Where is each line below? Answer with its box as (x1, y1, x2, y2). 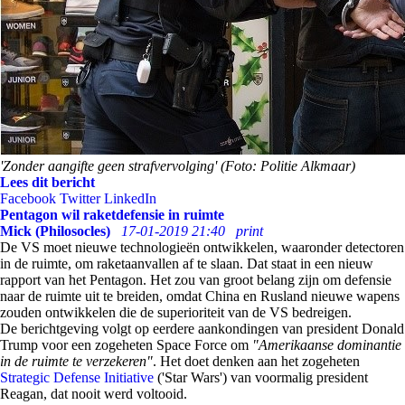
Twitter (60, 191, 100, 206)
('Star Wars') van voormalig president (154, 370, 368, 385)
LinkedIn (104, 191, 156, 206)
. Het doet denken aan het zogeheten (153, 353, 360, 369)
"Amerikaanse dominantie (252, 337, 401, 353)
